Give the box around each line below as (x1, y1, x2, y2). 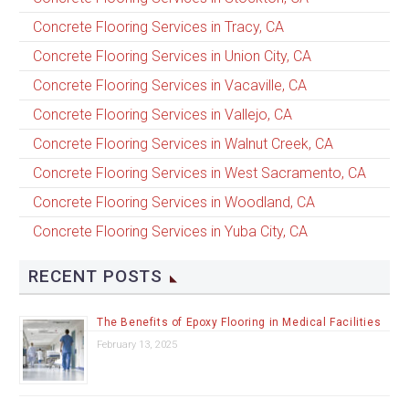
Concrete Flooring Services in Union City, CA (33, 47, 311, 65)
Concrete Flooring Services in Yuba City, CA (33, 222, 308, 240)
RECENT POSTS (28, 265, 163, 287)
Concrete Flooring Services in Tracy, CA (33, 17, 284, 36)
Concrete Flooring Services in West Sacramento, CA (33, 163, 366, 182)
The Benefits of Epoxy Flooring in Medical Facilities (97, 315, 382, 329)
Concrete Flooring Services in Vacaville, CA (33, 76, 307, 94)
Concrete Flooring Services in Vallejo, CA (33, 105, 292, 123)
